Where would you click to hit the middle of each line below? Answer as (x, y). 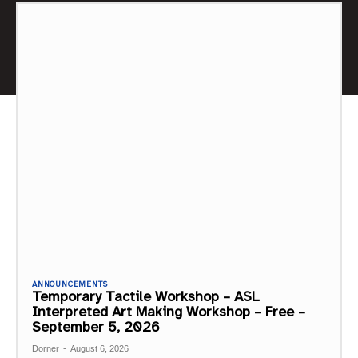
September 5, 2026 (96, 326)
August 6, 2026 (99, 348)
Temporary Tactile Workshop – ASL (145, 296)
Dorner (46, 348)
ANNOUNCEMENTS (70, 284)
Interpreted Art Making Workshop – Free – (169, 311)
